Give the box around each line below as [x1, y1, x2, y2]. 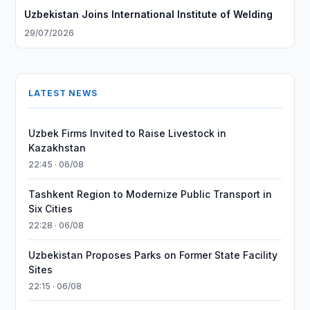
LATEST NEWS [28, 88, 98, 98]
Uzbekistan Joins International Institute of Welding [24, 8, 273, 20]
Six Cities [28, 203, 73, 215]
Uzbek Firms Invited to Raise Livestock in [28, 127, 227, 139]
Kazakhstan [28, 142, 86, 154]
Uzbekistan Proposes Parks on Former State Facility [28, 249, 278, 261]
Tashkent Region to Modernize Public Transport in [28, 188, 273, 200]
